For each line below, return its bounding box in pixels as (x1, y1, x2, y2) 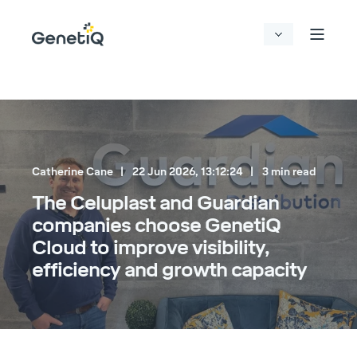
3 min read (262, 166, 316, 178)
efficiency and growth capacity (32, 258, 307, 281)
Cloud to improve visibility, (32, 236, 269, 259)
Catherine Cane (32, 166, 113, 178)
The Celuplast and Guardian (32, 191, 279, 214)
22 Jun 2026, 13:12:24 (132, 166, 243, 178)
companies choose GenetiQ (32, 214, 280, 237)
